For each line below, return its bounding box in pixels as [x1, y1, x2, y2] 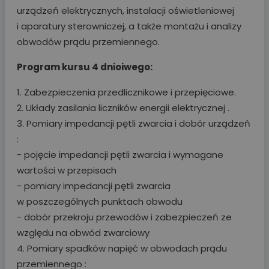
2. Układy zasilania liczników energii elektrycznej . [17, 101, 229, 114]
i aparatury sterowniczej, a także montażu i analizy [17, 19, 241, 32]
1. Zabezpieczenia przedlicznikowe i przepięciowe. [17, 85, 236, 98]
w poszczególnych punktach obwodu [17, 195, 183, 208]
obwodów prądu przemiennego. [17, 35, 160, 48]
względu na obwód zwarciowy [17, 226, 150, 239]
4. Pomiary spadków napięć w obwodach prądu [17, 241, 227, 255]
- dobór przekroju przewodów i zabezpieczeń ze [17, 210, 232, 223]
